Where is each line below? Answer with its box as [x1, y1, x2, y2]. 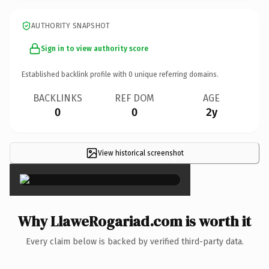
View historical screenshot [97, 148, 184, 157]
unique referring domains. [133, 70, 219, 79]
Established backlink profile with [22, 70, 128, 79]
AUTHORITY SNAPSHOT [31, 21, 110, 30]
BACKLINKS [33, 92, 82, 104]
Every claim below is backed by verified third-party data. [25, 236, 244, 247]
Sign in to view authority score [41, 44, 148, 53]
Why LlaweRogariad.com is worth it [18, 211, 251, 231]
